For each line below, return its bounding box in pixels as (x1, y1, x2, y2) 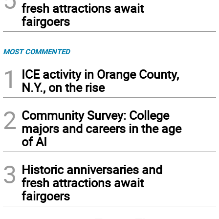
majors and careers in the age (22, 120, 181, 136)
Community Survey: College (22, 107, 169, 123)
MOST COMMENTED (3, 46, 70, 56)
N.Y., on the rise (22, 79, 105, 95)
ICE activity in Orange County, (22, 66, 179, 82)
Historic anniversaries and (22, 161, 162, 177)
